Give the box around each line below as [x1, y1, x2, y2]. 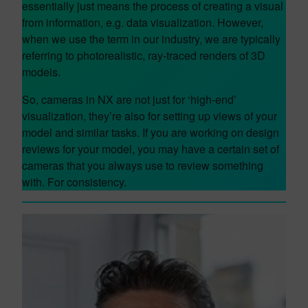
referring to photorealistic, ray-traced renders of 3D [22, 47, 265, 63]
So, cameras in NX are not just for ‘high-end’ [22, 91, 236, 107]
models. [22, 64, 60, 80]
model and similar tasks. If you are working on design [22, 124, 279, 140]
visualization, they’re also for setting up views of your [22, 108, 277, 124]
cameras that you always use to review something [22, 157, 263, 173]
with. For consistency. [22, 174, 126, 190]
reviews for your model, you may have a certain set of [22, 141, 279, 157]
